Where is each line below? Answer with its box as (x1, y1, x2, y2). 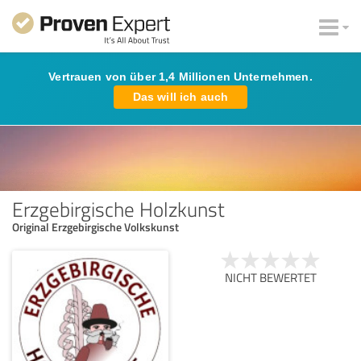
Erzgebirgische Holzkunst (12, 194, 225, 222)
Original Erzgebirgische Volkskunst (12, 218, 179, 234)
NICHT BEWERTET (225, 268, 317, 286)
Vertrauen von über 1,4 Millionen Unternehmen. (48, 70, 313, 83)
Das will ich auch (132, 90, 229, 103)
